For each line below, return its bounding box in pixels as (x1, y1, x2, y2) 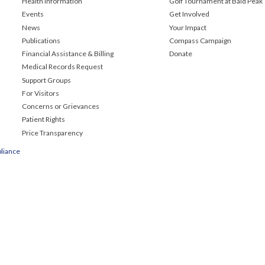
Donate (169, 49, 192, 59)
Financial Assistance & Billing (22, 49, 114, 59)
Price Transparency (22, 128, 83, 137)
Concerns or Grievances (22, 102, 99, 111)
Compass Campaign (169, 35, 231, 45)
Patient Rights (22, 115, 65, 124)
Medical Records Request (22, 62, 103, 72)
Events (22, 9, 44, 19)
